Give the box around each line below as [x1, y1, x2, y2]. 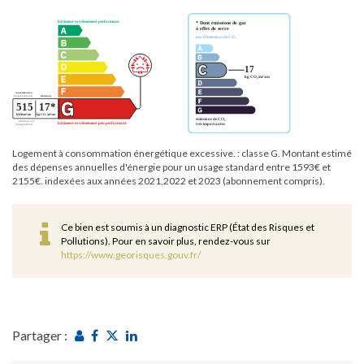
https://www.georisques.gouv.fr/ [61, 249, 201, 261]
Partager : [12, 327, 67, 344]
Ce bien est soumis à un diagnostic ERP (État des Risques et [61, 221, 314, 233]
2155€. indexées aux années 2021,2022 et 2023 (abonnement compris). [12, 175, 325, 187]
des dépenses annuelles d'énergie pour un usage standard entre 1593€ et [12, 161, 331, 173]
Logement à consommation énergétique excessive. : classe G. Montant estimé [12, 147, 352, 159]
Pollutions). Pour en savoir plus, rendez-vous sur [61, 235, 271, 247]
